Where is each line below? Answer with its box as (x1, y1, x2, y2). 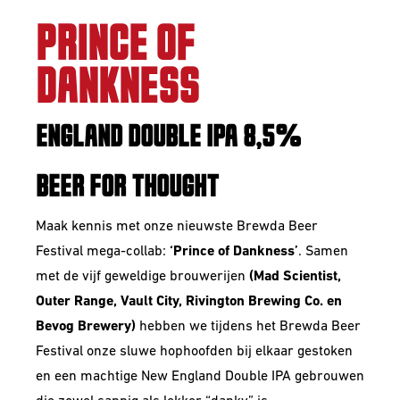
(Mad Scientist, (249, 270, 341, 284)
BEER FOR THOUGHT (36, 173, 219, 202)
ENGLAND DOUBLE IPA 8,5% (36, 123, 301, 152)
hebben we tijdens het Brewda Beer (139, 320, 361, 334)
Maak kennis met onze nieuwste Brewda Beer (36, 220, 318, 234)
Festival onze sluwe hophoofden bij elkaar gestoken (36, 345, 353, 359)
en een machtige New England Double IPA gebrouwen (36, 370, 364, 384)
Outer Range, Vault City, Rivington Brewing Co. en (36, 295, 342, 309)
